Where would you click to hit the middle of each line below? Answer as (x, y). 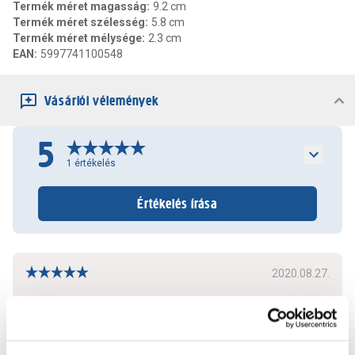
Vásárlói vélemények (102, 101)
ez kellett (48, 302)
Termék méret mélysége (77, 38)
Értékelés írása (177, 204)
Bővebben (51, 340)
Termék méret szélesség (79, 23)
